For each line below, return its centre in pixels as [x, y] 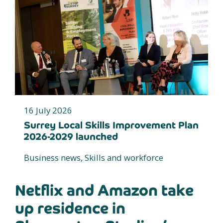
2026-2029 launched [71, 137]
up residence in [70, 209]
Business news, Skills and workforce [94, 158]
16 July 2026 [48, 111]
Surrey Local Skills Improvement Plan [111, 125]
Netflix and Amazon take [104, 191]
